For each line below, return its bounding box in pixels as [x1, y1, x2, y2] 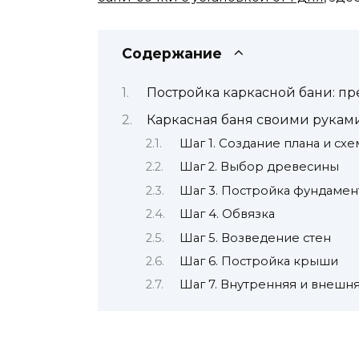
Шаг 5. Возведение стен [179, 230, 331, 245]
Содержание [122, 44, 222, 62]
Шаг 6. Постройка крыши [179, 253, 338, 268]
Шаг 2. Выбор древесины [179, 159, 339, 175]
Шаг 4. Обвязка [179, 207, 275, 222]
